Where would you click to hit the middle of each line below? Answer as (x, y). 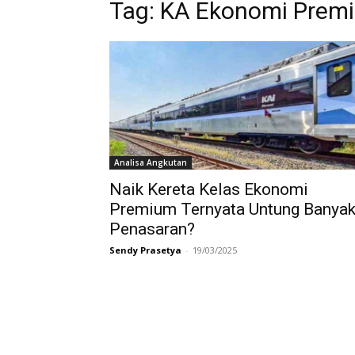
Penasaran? (152, 229)
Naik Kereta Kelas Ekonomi (209, 189)
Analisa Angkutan (151, 162)
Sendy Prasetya (145, 250)
